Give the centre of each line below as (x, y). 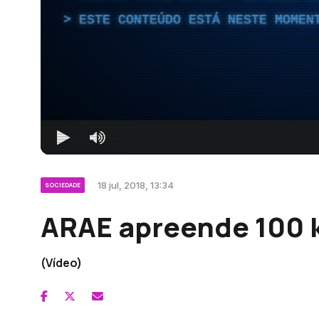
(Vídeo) (61, 262)
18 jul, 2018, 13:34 (136, 185)
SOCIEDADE (63, 184)
